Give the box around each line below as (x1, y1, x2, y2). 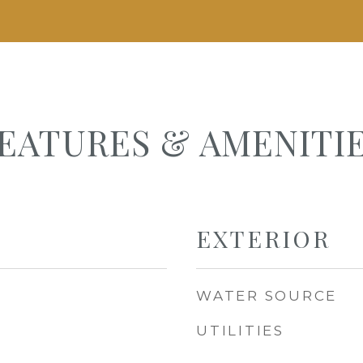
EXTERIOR (196, 223, 331, 254)
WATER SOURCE (196, 288, 337, 304)
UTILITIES (196, 322, 284, 339)
